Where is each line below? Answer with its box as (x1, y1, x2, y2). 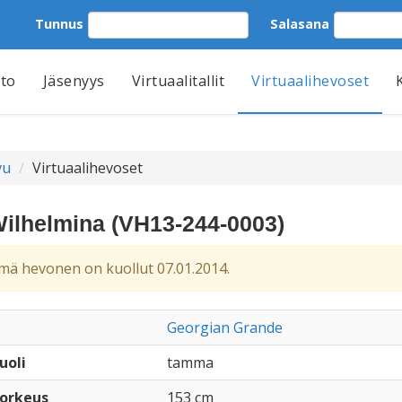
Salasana (270, 14, 329, 32)
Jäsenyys (42, 71, 105, 91)
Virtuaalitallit (131, 71, 224, 91)
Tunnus (35, 14, 83, 32)
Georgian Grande (166, 318, 283, 337)
